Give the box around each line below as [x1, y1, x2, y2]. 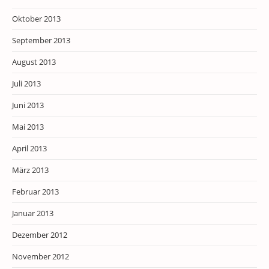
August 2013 [12, 56, 56, 68]
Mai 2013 [12, 121, 44, 133]
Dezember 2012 [12, 229, 67, 241]
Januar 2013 [12, 208, 53, 219]
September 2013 [12, 35, 70, 46]
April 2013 [12, 143, 47, 154]
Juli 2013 [12, 78, 41, 89]
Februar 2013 [12, 186, 59, 198]
